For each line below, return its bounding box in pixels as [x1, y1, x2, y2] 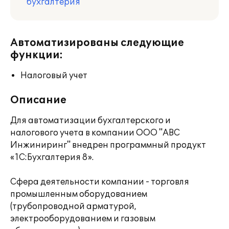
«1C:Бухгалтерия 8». [10, 152, 94, 163]
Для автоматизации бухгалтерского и [10, 116, 171, 126]
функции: [10, 49, 63, 61]
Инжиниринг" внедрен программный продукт [10, 140, 206, 150]
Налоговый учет [20, 71, 87, 81]
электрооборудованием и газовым [10, 214, 155, 224]
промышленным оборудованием [10, 189, 147, 199]
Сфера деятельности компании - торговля [10, 177, 189, 187]
